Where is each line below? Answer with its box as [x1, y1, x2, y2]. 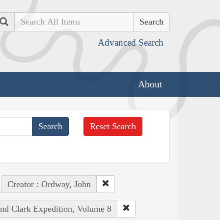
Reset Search [90, 121, 137, 131]
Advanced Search [98, 37, 164, 48]
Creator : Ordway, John [7, 179, 91, 189]
